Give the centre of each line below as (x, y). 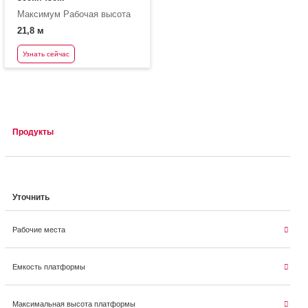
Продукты (33, 132)
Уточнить (31, 197)
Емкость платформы (49, 266)
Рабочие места (39, 229)
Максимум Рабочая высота (74, 14)
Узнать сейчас (46, 54)
